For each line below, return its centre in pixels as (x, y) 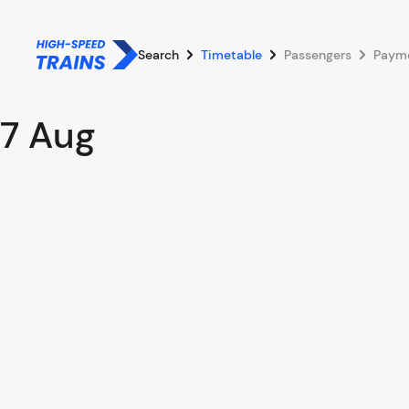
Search (158, 55)
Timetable (231, 55)
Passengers (318, 55)
